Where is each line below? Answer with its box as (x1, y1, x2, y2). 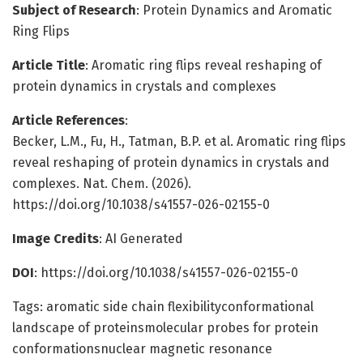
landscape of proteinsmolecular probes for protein (12, 319, 318, 335)
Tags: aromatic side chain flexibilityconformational (12, 298, 314, 314)
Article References (12, 112, 125, 128)
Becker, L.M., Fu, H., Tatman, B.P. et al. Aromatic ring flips (12, 133, 346, 149)
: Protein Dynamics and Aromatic (136, 2, 332, 18)
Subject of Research (12, 2, 136, 18)
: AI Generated (99, 230, 183, 246)
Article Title (12, 57, 85, 73)
